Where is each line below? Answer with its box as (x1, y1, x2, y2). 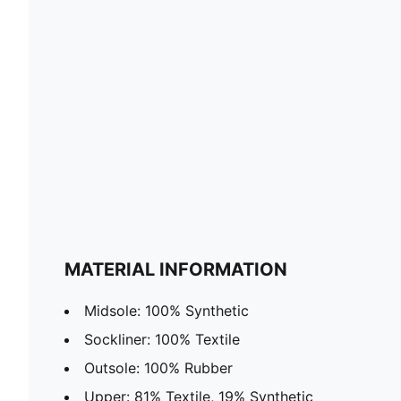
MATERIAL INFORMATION (64, 258, 287, 280)
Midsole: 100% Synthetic (84, 301, 249, 320)
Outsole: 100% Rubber (84, 358, 233, 377)
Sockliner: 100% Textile (84, 329, 240, 348)
